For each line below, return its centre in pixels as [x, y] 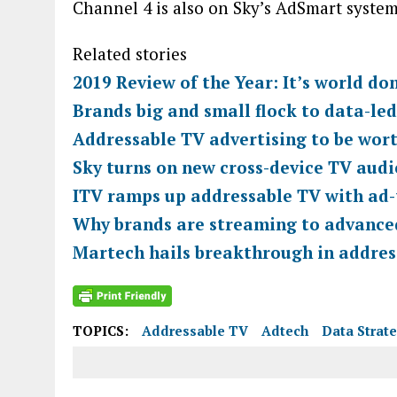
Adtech [285, 331]
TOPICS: [101, 331]
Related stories [130, 53]
